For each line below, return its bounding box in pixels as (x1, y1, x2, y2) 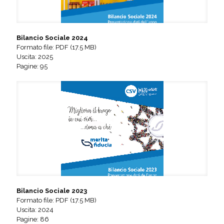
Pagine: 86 (16, 215, 49, 223)
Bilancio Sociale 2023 (16, 186, 87, 194)
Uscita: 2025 (16, 52, 53, 60)
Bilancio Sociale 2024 (16, 33, 88, 41)
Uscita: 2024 (16, 205, 53, 213)
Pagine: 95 (16, 62, 47, 70)
